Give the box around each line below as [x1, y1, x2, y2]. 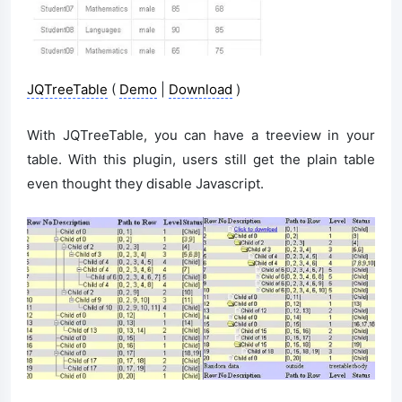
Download [169, 80, 232, 98]
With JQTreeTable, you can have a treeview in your [27, 126, 375, 144]
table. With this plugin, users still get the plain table [27, 150, 375, 168]
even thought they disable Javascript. [27, 174, 264, 192]
